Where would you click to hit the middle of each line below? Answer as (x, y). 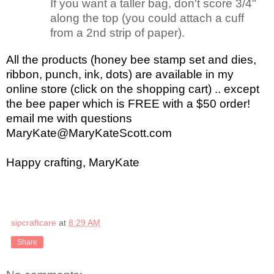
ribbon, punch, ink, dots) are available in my (120, 75)
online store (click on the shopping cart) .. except (133, 89)
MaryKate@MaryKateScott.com (89, 133)
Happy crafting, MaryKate (73, 163)
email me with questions (69, 119)
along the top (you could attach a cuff (147, 18)
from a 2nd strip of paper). (119, 33)
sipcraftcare (34, 223)
